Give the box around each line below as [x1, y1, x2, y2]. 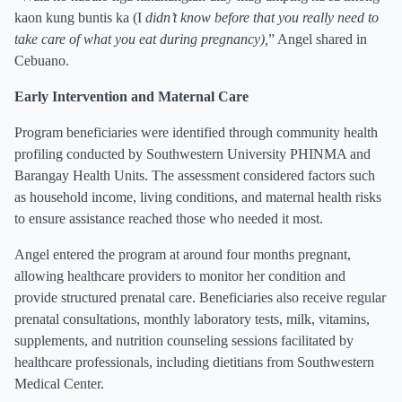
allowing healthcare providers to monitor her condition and [14, 268, 345, 284]
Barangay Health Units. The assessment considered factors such [14, 168, 375, 183]
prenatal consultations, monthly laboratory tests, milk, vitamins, [14, 311, 370, 327]
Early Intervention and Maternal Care [14, 89, 249, 104]
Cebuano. [14, 53, 69, 68]
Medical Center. [14, 376, 104, 391]
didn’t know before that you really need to [145, 10, 379, 25]
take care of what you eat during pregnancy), [14, 31, 268, 47]
